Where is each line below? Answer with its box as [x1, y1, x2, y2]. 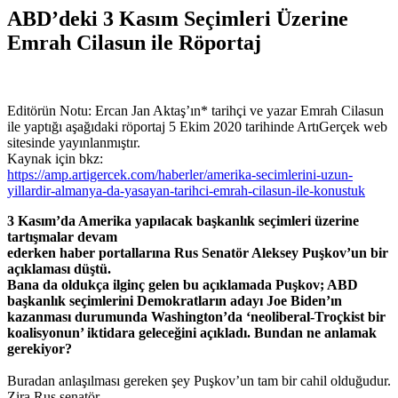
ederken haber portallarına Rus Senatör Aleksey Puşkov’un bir [7, 244, 388, 260]
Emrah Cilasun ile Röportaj [7, 30, 261, 54]
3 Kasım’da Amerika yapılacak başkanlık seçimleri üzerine [7, 212, 359, 228]
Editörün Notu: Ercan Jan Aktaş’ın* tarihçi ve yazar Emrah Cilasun [7, 102, 384, 118]
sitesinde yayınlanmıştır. [7, 134, 140, 150]
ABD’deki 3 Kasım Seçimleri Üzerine [7, 6, 348, 30]
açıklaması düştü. [7, 260, 111, 276]
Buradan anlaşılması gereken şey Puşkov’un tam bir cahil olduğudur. [7, 372, 391, 388]
